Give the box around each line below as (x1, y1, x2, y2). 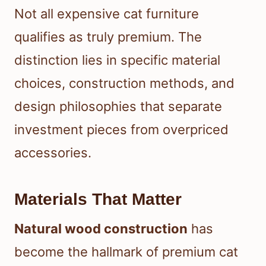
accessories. (14, 145, 91, 161)
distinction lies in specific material (14, 52, 220, 68)
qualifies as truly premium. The (14, 29, 202, 45)
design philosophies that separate (14, 99, 222, 115)
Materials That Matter (14, 190, 182, 209)
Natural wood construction (14, 221, 188, 237)
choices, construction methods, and (14, 75, 235, 91)
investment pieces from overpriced (14, 122, 229, 138)
